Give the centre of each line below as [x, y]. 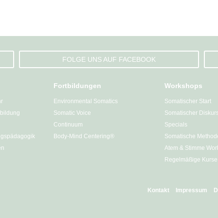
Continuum [68, 125]
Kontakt [158, 190]
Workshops [183, 86]
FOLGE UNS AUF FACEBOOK [109, 59]
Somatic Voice [72, 113]
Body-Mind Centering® [84, 136]
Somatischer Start [188, 101]
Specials [176, 125]
